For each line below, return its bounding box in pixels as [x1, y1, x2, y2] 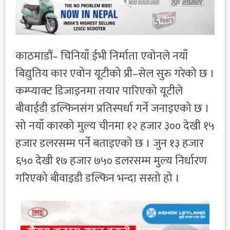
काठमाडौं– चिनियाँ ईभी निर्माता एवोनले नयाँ [15, 46, 188, 66]
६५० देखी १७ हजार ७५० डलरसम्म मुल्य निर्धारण [15, 151, 207, 170]
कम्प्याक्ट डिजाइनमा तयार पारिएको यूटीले [15, 81, 183, 101]
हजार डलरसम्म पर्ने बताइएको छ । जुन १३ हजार [15, 133, 204, 153]
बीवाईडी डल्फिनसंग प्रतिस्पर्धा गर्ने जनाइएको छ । [15, 99, 209, 118]
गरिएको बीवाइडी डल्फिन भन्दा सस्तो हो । [15, 168, 180, 188]
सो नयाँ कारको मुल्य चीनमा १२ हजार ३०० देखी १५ [15, 116, 215, 136]
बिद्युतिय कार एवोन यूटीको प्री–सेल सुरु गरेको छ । [15, 64, 215, 83]
